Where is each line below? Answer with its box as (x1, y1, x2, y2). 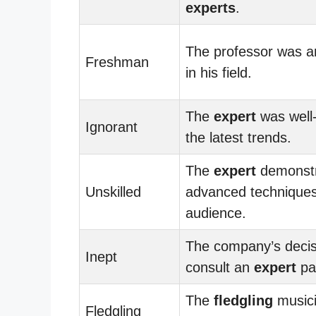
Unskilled (85, 183, 141, 200)
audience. (186, 205, 246, 221)
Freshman (85, 54, 149, 70)
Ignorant (85, 119, 138, 135)
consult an (186, 259, 254, 275)
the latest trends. (186, 129, 291, 145)
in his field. (186, 64, 252, 80)
